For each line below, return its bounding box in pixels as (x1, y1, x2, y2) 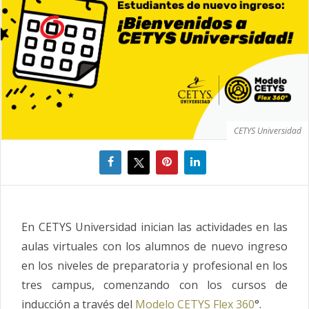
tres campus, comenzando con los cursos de (21, 277, 288, 292)
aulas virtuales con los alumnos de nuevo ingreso (21, 238, 288, 254)
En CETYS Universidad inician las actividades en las (21, 219, 288, 235)
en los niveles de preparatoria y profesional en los (21, 257, 288, 273)
